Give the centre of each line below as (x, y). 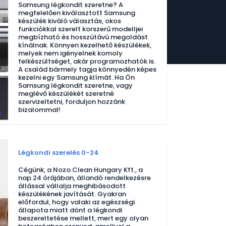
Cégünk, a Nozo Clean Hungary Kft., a (80, 170)
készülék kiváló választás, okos (70, 21)
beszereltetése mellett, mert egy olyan (83, 218)
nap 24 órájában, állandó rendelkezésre (84, 178)
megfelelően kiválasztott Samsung (77, 13)
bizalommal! (39, 110)
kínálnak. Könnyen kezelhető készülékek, (85, 45)
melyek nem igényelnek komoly (70, 53)
